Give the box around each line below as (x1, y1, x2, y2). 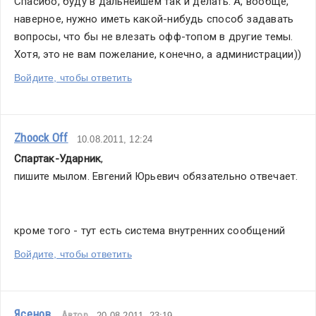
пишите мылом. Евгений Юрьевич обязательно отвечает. (14, 170, 298, 183)
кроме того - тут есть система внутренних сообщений (14, 224, 286, 237)
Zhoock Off (14, 130, 68, 145)
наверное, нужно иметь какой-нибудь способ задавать (14, 13, 294, 25)
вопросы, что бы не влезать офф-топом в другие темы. (14, 30, 293, 43)
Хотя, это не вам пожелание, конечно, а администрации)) (14, 48, 302, 61)
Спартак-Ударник (14, 152, 102, 165)
